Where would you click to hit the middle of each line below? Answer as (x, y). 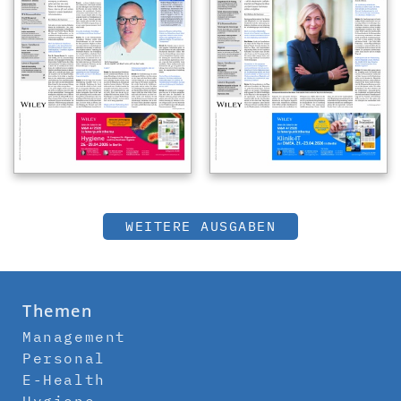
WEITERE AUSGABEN (200, 226)
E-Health (64, 380)
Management (74, 337)
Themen (58, 311)
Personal (64, 358)
